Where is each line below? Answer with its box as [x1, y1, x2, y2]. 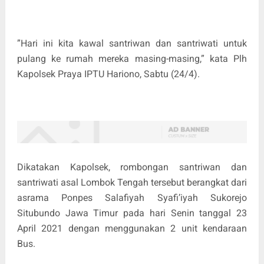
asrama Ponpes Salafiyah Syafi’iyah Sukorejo [16, 192, 247, 203]
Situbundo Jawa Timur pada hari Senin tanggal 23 [16, 207, 247, 219]
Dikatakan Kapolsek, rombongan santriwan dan [16, 161, 247, 173]
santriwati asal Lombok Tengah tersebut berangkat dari [16, 176, 247, 188]
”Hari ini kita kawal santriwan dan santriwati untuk [16, 37, 247, 49]
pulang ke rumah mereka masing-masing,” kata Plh [16, 52, 247, 64]
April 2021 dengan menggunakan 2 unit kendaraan [16, 222, 247, 234]
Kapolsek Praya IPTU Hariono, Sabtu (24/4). [16, 68, 200, 80]
